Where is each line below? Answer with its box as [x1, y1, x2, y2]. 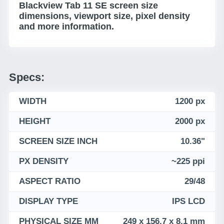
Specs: [9, 71, 44, 83]
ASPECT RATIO [19, 176, 80, 186]
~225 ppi [171, 156, 205, 166]
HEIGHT [19, 116, 50, 126]
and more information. [19, 21, 114, 31]
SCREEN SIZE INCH [19, 136, 97, 146]
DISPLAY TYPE [19, 196, 78, 206]
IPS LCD [172, 196, 205, 206]
